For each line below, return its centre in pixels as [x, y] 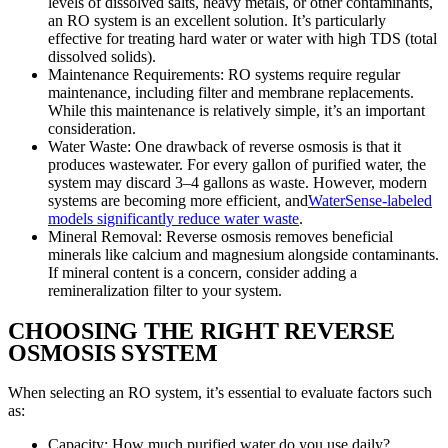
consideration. [92, 129]
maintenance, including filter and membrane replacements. [231, 93]
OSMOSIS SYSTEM [113, 353]
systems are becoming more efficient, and [178, 201]
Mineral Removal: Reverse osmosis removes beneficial [220, 237]
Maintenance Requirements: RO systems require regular [224, 75]
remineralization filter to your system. [165, 291]
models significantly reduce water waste [173, 219]
